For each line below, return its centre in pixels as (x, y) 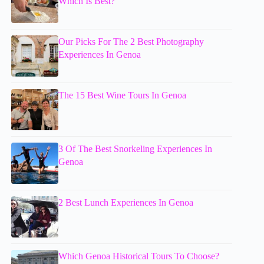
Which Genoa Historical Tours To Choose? (139, 256)
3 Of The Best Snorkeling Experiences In (136, 148)
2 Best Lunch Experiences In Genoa (126, 202)
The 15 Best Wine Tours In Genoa (123, 95)
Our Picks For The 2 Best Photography (131, 41)
